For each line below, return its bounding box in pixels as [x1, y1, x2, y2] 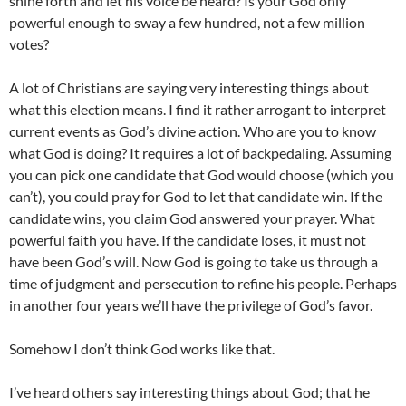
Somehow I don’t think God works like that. [9, 340, 275, 357]
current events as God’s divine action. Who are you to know [9, 122, 376, 140]
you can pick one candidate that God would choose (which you [9, 166, 394, 183]
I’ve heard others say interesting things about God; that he [9, 383, 370, 401]
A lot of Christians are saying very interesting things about [9, 79, 369, 96]
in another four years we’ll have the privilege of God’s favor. [9, 296, 372, 314]
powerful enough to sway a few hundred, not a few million [9, 14, 365, 31]
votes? [9, 35, 49, 53]
